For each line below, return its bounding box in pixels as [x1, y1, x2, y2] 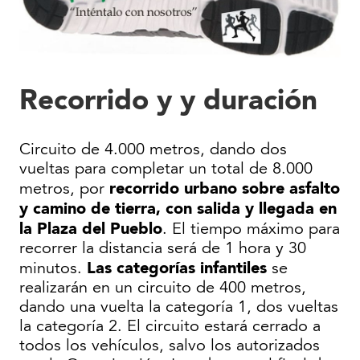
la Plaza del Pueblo [19, 218, 162, 238]
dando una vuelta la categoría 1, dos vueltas [19, 297, 338, 317]
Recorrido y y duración [19, 82, 317, 117]
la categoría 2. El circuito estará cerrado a [19, 316, 321, 336]
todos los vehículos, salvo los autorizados [19, 335, 320, 355]
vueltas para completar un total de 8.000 [19, 158, 313, 178]
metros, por [19, 178, 109, 198]
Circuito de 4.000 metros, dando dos [19, 139, 287, 159]
